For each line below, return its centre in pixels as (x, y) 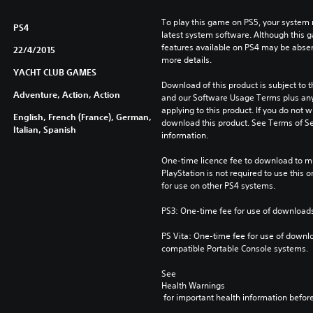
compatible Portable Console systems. (234, 248)
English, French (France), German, (82, 116)
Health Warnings (193, 285)
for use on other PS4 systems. (218, 185)
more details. (186, 59)
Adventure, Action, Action (66, 94)
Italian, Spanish (44, 129)
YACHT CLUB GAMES (54, 72)
